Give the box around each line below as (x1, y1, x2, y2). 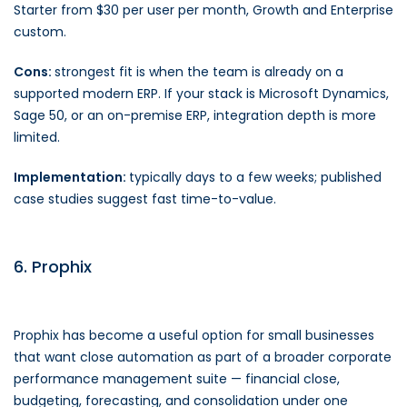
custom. (14, 23, 66, 41)
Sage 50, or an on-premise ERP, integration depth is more (14, 106, 376, 124)
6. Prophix (14, 255, 92, 278)
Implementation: (14, 168, 129, 186)
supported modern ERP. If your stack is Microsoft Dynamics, (14, 84, 389, 103)
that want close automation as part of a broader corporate (14, 348, 392, 366)
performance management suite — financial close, (14, 370, 340, 388)
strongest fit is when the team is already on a (55, 63, 343, 81)
